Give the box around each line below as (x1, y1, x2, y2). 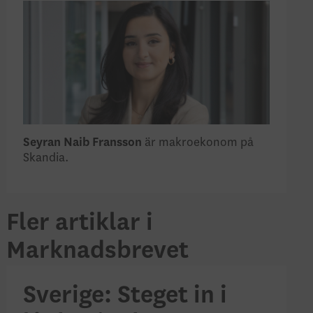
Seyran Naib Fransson (22, 136, 142, 149)
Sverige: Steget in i (22, 282, 227, 309)
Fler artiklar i (6, 210, 153, 236)
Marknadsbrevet (6, 238, 189, 264)
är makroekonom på (141, 136, 254, 149)
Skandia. (22, 151, 68, 164)
